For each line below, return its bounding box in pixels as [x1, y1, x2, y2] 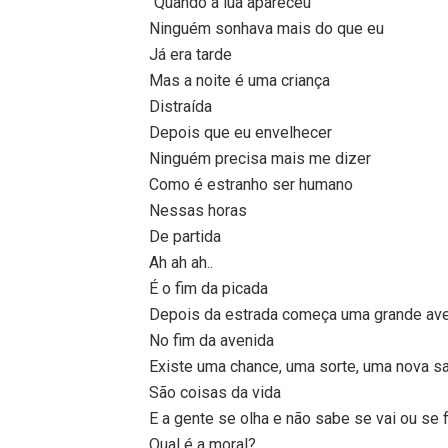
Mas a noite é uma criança [149, 70, 331, 90]
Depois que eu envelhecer [149, 122, 333, 142]
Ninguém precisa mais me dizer [149, 148, 372, 168]
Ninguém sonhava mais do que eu [149, 18, 385, 38]
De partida [149, 226, 222, 246]
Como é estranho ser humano [149, 174, 354, 194]
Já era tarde [149, 44, 233, 64]
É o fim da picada [149, 278, 269, 298]
